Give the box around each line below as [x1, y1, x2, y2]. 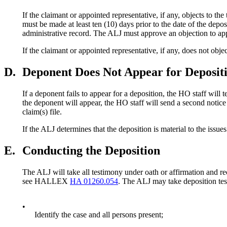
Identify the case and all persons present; [34, 210, 163, 219]
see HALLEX [22, 176, 70, 185]
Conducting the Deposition [22, 143, 160, 157]
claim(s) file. [22, 107, 62, 116]
